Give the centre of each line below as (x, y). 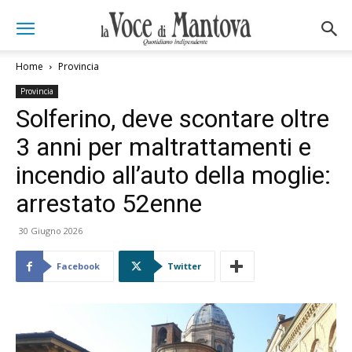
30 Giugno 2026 (51, 231)
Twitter (184, 266)
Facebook (78, 266)
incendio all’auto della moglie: (173, 175)
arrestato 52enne (109, 203)
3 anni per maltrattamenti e (163, 147)
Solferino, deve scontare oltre (172, 119)
